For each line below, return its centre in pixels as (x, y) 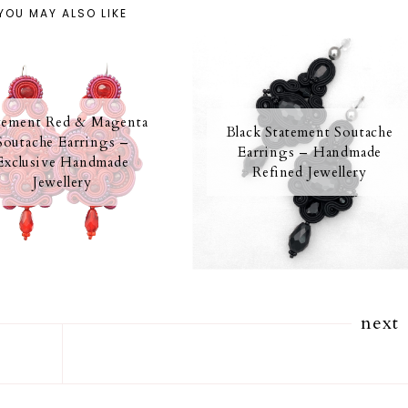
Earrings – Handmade (310, 152)
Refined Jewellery (310, 172)
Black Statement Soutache (310, 132)
